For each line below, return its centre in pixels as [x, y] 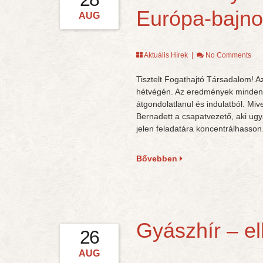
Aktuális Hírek [166, 55]
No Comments [228, 55]
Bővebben [158, 159]
